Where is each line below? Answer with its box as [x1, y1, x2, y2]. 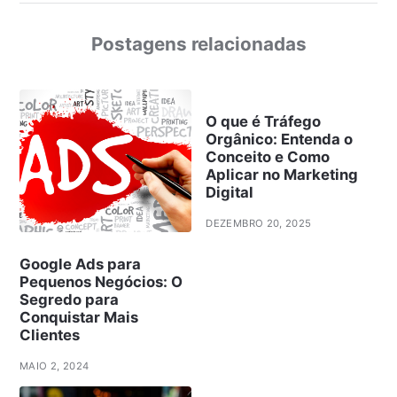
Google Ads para [19, 254, 141, 273]
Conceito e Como [206, 148, 331, 167]
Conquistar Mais [19, 307, 138, 326]
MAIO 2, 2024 [19, 359, 90, 372]
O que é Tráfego [206, 113, 322, 131]
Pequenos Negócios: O [19, 272, 183, 291]
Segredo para [19, 290, 119, 308]
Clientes [19, 325, 80, 344]
